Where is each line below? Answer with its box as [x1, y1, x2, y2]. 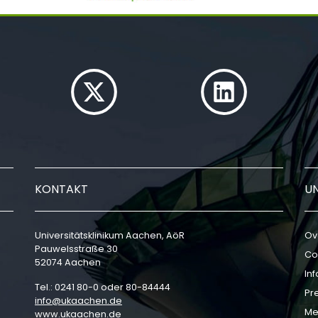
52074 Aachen [35, 256, 101, 269]
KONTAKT [35, 181, 88, 198]
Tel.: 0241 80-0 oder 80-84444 [35, 281, 170, 294]
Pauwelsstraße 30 [35, 243, 118, 256]
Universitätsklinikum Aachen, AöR [35, 229, 185, 242]
